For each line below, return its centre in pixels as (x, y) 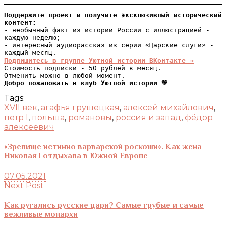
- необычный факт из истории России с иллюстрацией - (107, 30)
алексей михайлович (168, 107)
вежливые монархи (41, 215)
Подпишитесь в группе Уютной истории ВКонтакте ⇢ (99, 60)
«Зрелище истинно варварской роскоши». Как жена (103, 147)
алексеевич (29, 127)
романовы (90, 117)
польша (48, 117)
